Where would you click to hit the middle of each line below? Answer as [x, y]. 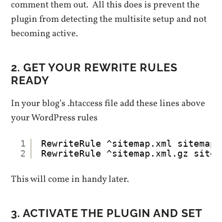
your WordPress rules [55, 118]
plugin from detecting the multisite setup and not [109, 19]
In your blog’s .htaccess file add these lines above [108, 103]
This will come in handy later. [70, 179]
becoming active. [45, 33]
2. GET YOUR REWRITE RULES [94, 67]
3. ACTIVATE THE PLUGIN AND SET [107, 213]
